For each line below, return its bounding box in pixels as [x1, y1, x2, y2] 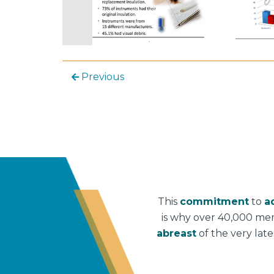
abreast [156, 227, 196, 239]
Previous [79, 70, 124, 83]
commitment [179, 195, 249, 207]
